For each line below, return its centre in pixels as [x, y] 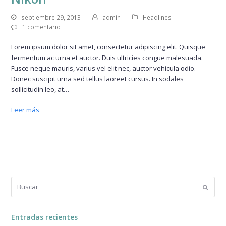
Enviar [215, 186]
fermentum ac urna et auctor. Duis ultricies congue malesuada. [107, 58]
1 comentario [42, 27]
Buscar [21, 181]
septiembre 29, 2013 [51, 17]
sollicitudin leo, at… [40, 90]
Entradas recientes [45, 217]
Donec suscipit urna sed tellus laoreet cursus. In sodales [98, 79]
